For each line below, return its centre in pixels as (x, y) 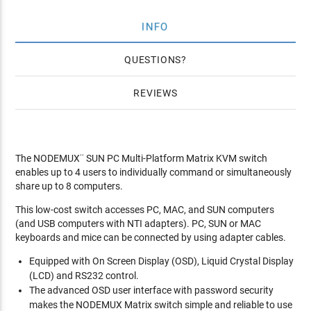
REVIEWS (155, 93)
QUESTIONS (153, 60)
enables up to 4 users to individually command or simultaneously (154, 172)
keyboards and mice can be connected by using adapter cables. (151, 237)
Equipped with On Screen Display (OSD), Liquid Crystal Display (162, 261)
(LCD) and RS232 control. (84, 276)
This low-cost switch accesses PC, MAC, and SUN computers (145, 210)
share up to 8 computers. (69, 186)
